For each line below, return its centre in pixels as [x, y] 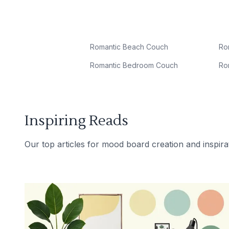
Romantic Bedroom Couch [134, 65]
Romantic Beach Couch [129, 47]
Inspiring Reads [76, 121]
